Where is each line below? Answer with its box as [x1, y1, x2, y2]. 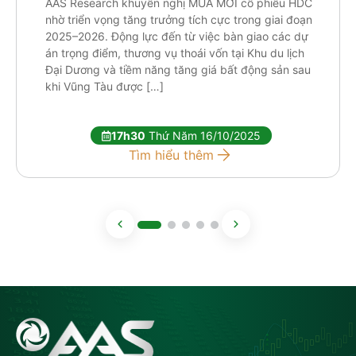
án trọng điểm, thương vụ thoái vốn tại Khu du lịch [45, 46, 304, 60]
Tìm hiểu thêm [129, 146, 214, 163]
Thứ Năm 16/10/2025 [145, 129, 261, 143]
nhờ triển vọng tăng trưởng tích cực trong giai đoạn [45, 13, 312, 27]
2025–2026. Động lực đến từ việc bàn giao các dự [45, 29, 308, 44]
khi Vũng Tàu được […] [45, 79, 164, 94]
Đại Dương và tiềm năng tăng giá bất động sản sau [45, 63, 311, 77]
